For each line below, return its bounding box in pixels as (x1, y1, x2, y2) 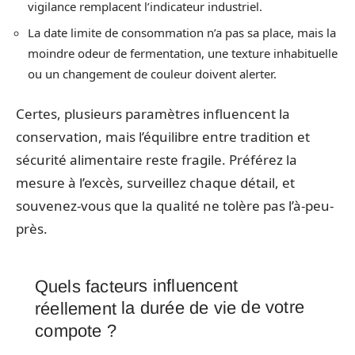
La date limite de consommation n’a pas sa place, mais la (28, 25, 336, 40)
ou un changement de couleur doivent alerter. (28, 66, 277, 82)
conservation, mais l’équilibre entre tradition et (16, 127, 310, 146)
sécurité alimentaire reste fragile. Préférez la (16, 150, 297, 169)
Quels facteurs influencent (34, 274, 239, 296)
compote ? (35, 320, 117, 341)
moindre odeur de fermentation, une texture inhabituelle (28, 45, 338, 61)
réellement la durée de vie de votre (34, 296, 305, 319)
